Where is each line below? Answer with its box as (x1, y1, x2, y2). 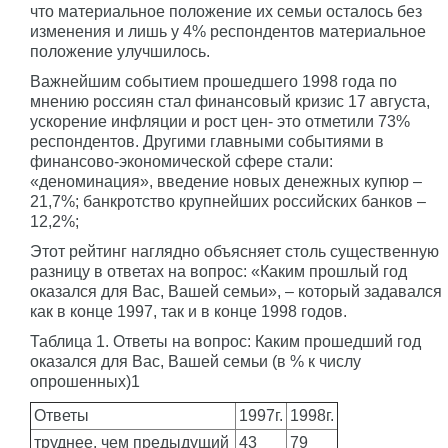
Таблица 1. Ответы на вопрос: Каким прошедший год (30, 333, 421, 350)
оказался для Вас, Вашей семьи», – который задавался (30, 283, 442, 300)
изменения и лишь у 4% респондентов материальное (30, 23, 426, 40)
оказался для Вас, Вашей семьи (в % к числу (30, 353, 361, 370)
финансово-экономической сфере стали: (30, 153, 333, 170)
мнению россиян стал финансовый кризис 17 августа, (30, 93, 430, 110)
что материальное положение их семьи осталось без (30, 3, 422, 20)
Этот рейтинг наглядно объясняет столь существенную (30, 243, 439, 260)
